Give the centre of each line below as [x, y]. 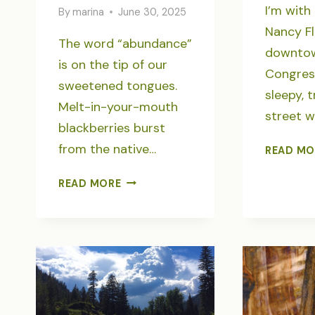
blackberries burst [112, 128]
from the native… [107, 149]
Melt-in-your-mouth [118, 107]
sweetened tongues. [118, 85]
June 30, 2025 [153, 12]
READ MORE [90, 183]
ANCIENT [145, 213]
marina [89, 12]
